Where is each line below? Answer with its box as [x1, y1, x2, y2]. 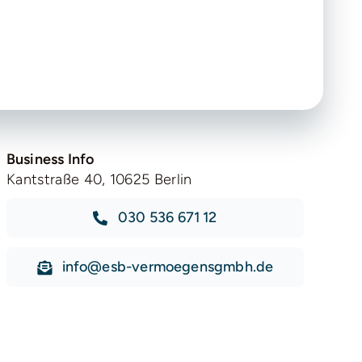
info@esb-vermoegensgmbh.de [61, 258, 274, 276]
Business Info [6, 150, 95, 169]
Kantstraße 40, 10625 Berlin [6, 170, 192, 189]
